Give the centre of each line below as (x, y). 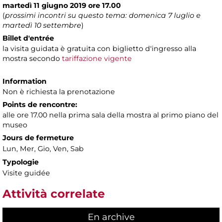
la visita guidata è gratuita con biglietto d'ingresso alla (99, 49)
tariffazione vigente (97, 59)
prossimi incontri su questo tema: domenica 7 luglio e (103, 16)
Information (25, 82)
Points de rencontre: (40, 105)
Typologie (21, 162)
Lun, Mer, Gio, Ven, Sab (43, 149)
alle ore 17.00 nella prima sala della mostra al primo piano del (111, 115)
